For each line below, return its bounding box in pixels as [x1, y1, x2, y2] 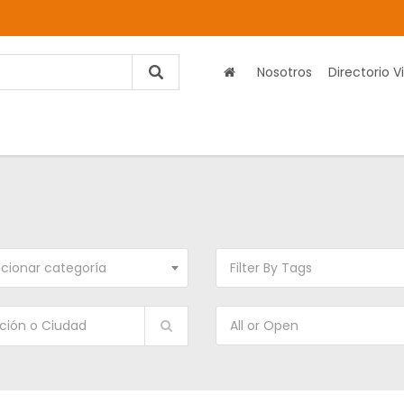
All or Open [230, 317, 298, 335]
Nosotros [257, 63, 312, 81]
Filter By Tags [230, 259, 312, 277]
